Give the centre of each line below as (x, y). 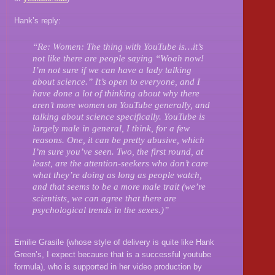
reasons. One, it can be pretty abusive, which (119, 140)
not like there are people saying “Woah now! (118, 58)
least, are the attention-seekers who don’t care (121, 163)
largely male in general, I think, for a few (111, 128)
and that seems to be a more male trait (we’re (119, 187)
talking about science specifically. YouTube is (119, 117)
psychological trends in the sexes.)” (101, 210)
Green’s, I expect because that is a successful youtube (113, 254)
